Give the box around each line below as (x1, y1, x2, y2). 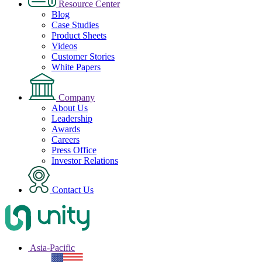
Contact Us (50, 185, 94, 195)
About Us (51, 103, 88, 113)
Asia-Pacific (30, 243, 75, 253)
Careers (51, 135, 80, 144)
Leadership (51, 113, 92, 123)
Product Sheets (51, 30, 106, 40)
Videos (51, 41, 77, 51)
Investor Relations (51, 156, 118, 166)
